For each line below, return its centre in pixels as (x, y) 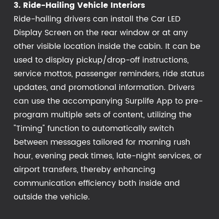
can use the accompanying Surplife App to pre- (108, 101)
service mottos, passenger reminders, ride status (109, 74)
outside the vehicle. (52, 197)
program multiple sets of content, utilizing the (103, 115)
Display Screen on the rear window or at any (101, 33)
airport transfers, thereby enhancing (85, 169)
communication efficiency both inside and (97, 183)
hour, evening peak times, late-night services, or (108, 156)
